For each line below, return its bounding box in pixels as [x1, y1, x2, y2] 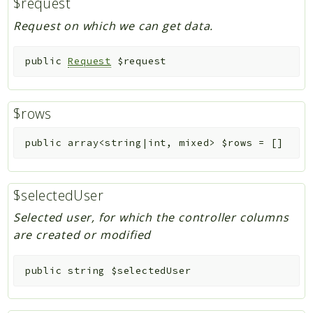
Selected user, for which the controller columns [13, 210, 289, 226]
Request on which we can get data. [13, 17, 214, 34]
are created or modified [13, 227, 152, 243]
